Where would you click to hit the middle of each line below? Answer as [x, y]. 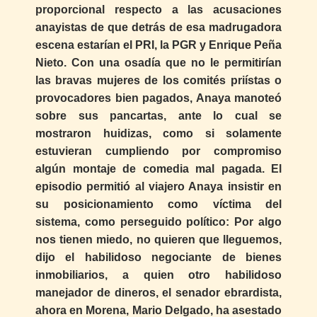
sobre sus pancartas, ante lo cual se [158, 115]
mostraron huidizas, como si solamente [158, 133]
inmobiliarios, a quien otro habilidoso [158, 275]
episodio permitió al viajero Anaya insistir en [158, 186]
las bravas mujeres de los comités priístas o [158, 80]
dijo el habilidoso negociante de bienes [158, 257]
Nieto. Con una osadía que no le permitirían [158, 62]
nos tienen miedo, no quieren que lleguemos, [158, 239]
